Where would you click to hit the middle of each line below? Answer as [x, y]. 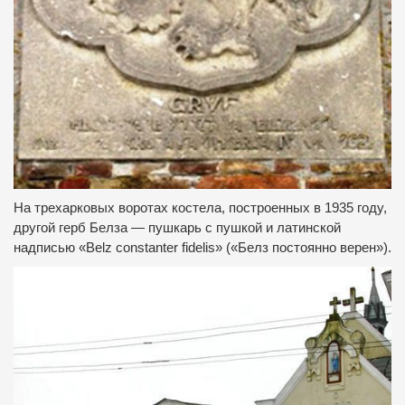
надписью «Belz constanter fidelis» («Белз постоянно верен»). [202, 247]
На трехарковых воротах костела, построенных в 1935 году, [200, 207]
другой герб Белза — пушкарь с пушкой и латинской [177, 227]
